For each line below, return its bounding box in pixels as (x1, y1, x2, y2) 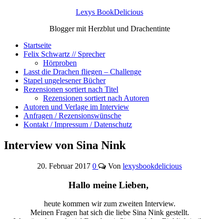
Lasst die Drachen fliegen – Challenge (23, 67, 141, 76)
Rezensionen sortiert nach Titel (23, 85, 118, 93)
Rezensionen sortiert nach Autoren (43, 94, 149, 102)
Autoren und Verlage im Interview (23, 103, 129, 111)
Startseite (23, 41, 51, 49)
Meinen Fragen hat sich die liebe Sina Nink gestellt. (30, 208, 189, 217)
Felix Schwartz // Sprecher (23, 50, 105, 58)
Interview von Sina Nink (4, 138, 126, 152)
